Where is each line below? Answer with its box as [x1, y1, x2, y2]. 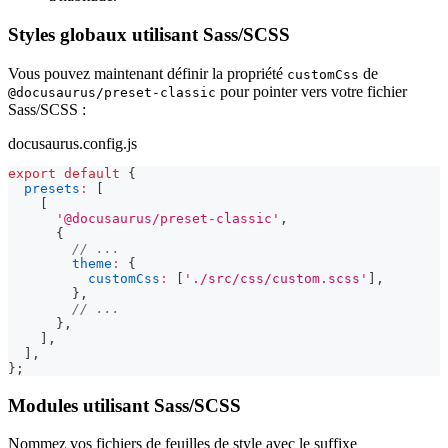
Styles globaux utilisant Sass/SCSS [8, 24, 290, 46]
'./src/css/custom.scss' [184, 270, 368, 286]
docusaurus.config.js [8, 134, 137, 152]
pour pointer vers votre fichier [216, 82, 407, 100]
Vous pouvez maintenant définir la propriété [8, 64, 287, 82]
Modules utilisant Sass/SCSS [8, 394, 241, 416]
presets [24, 180, 80, 196]
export [8, 165, 56, 181]
